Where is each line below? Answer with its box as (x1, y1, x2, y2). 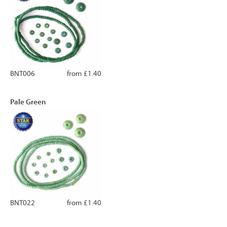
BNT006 (10, 69, 35, 79)
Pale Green (10, 97, 46, 107)
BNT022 (10, 199, 35, 208)
